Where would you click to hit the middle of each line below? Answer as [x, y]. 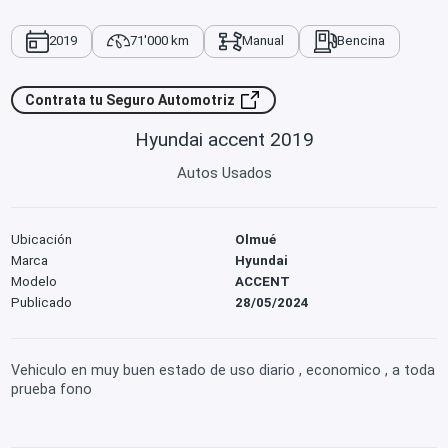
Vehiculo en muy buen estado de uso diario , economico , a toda [223, 370]
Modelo [34, 281]
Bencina [360, 41]
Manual [262, 41]
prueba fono [52, 389]
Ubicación [42, 239]
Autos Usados [224, 173]
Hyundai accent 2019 [224, 139]
